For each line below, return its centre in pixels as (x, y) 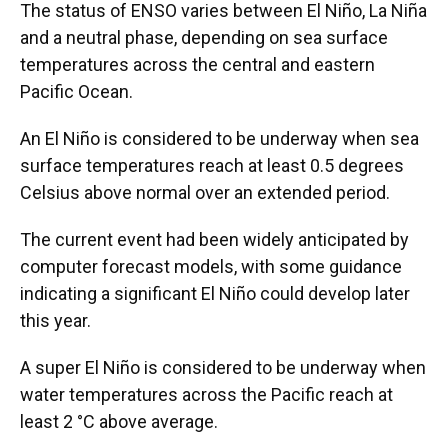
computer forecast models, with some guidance (211, 267)
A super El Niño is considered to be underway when (223, 368)
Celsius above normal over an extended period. (205, 193)
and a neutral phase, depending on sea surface (204, 38)
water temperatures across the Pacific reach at (206, 395)
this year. (55, 321)
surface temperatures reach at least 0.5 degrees (212, 166)
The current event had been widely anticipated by (214, 240)
